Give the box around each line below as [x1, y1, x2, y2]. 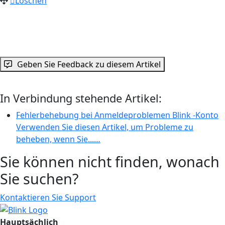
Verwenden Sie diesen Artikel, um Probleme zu [16, 121, 193, 133]
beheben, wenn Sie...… [16, 133, 100, 145]
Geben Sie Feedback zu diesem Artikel [17, 58, 161, 70]
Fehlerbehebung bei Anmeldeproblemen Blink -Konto [16, 109, 218, 121]
